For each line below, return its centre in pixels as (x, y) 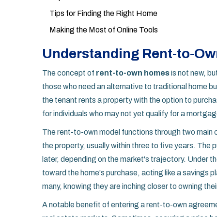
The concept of (69, 73)
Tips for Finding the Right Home (103, 14)
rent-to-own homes (133, 73)
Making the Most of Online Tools (104, 30)
